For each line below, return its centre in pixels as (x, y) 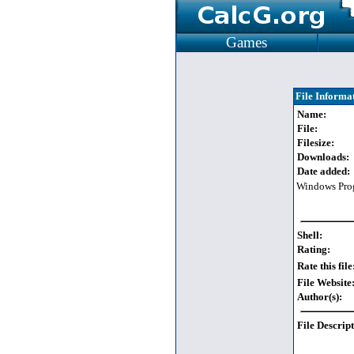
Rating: (313, 249)
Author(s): (319, 297)
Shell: (309, 235)
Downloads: (323, 157)
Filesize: (315, 143)
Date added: (323, 171)
